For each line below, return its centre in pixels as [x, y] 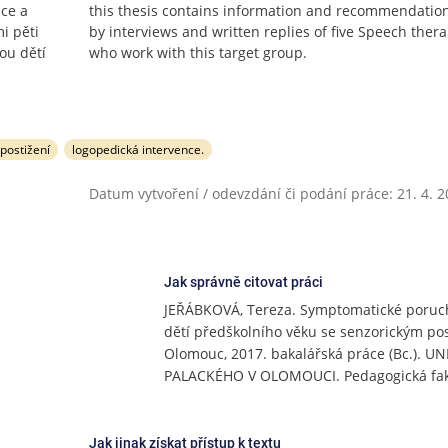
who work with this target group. [198, 52]
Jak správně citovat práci [243, 282]
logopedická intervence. [138, 149]
